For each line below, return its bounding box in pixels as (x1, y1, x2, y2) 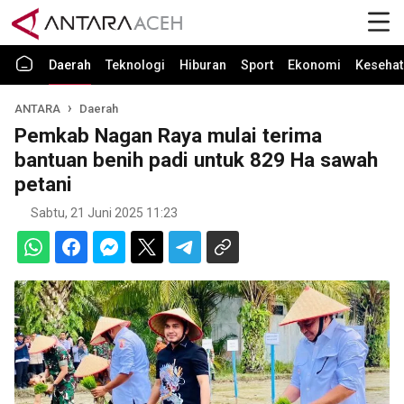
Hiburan (179, 58, 226, 73)
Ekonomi (288, 58, 341, 73)
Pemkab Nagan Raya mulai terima (14, 124, 322, 147)
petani (14, 172, 72, 196)
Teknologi (106, 58, 165, 73)
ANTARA (14, 102, 63, 115)
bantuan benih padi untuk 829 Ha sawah (14, 148, 378, 171)
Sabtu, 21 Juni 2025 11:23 (31, 206, 178, 220)
